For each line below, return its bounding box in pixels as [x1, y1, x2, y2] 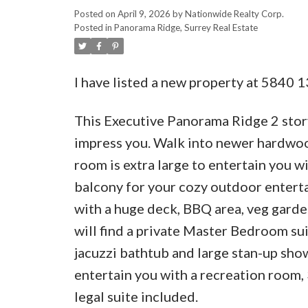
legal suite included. [74, 287, 198, 305]
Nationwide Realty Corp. [184, 8, 284, 19]
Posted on [74, 8, 118, 19]
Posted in [74, 21, 112, 33]
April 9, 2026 [117, 8, 170, 19]
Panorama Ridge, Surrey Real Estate [113, 21, 258, 33]
